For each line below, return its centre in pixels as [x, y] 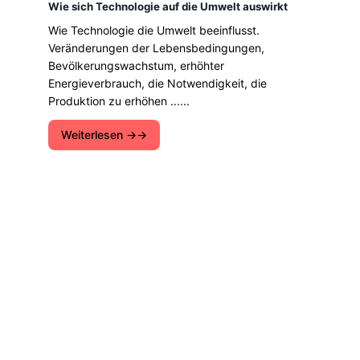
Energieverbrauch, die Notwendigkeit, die [157, 83]
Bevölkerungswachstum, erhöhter [136, 65]
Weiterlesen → [99, 135]
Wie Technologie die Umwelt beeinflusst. [154, 30]
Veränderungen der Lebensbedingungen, [156, 48]
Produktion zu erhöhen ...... [119, 101]
